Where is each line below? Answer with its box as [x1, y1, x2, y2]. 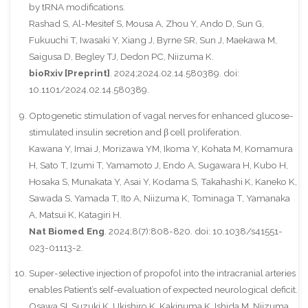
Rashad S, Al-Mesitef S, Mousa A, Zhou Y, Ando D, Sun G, [28, 18, 264, 30]
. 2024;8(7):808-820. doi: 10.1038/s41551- [104, 225, 283, 236]
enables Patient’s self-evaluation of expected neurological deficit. [28, 284, 298, 296]
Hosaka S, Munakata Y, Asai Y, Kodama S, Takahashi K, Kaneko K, [28, 175, 297, 187]
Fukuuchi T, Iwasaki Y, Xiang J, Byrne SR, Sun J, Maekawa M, [28, 34, 277, 46]
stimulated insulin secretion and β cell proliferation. [28, 126, 241, 137]
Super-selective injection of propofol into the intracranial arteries [28, 267, 296, 279]
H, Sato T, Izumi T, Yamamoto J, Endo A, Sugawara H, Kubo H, [28, 159, 288, 170]
